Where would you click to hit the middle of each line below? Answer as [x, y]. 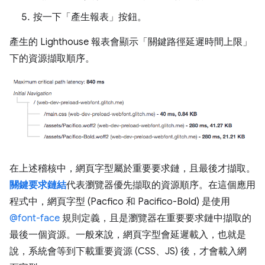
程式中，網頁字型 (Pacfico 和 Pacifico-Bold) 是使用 [120, 201]
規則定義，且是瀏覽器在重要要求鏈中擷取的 [156, 218]
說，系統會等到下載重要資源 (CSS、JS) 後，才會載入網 [128, 251]
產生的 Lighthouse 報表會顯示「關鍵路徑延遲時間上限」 [131, 42]
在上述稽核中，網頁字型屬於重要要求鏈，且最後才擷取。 [132, 168]
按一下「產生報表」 [76, 17]
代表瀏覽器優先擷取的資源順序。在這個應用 [161, 185]
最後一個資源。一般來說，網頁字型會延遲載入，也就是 [128, 235]
